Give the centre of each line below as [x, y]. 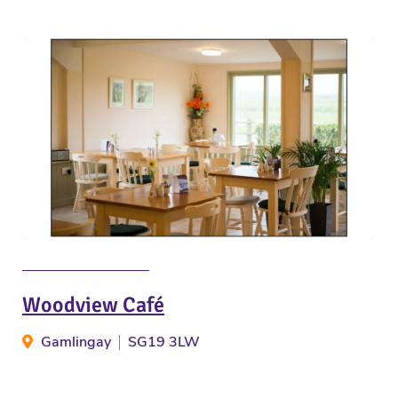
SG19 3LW [164, 342]
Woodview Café [93, 305]
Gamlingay [76, 342]
